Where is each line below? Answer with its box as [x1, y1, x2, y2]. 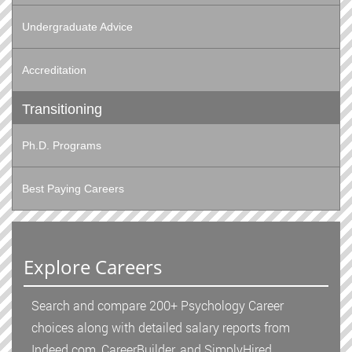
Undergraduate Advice [22, 20, 133, 34]
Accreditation [22, 64, 86, 77]
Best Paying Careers [22, 182, 124, 196]
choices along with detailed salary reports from [31, 319, 290, 336]
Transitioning [22, 101, 102, 118]
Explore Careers [24, 254, 162, 280]
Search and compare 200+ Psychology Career [31, 297, 284, 314]
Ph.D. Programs [22, 139, 101, 152]
